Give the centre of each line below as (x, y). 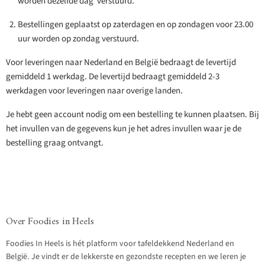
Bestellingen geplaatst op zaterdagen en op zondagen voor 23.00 (135, 25)
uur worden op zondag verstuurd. (79, 39)
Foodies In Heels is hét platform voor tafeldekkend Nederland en (120, 244)
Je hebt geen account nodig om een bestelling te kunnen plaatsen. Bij (132, 115)
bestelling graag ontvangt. (55, 143)
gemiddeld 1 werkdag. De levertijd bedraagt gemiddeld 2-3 (113, 77)
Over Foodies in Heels (50, 222)
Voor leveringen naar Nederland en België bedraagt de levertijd (121, 63)
